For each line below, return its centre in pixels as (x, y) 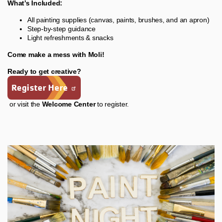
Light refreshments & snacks (70, 38)
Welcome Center (69, 104)
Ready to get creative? (44, 72)
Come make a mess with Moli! (57, 55)
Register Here (40, 88)
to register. (112, 104)
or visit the (25, 104)
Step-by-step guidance (61, 29)
